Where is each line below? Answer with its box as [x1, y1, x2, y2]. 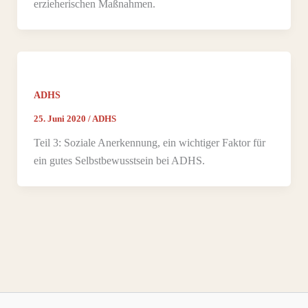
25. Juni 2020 [33, 113, 88, 124]
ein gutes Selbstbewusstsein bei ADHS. [33, 154, 205, 166]
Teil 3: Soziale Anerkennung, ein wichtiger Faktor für [33, 136, 265, 148]
